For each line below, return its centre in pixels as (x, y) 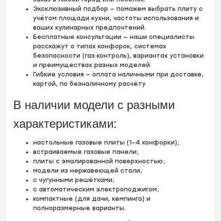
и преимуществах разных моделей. (92, 65)
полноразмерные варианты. (80, 208)
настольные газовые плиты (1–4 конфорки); (106, 143)
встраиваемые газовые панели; (86, 152)
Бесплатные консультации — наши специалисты (114, 37)
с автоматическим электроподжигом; (96, 189)
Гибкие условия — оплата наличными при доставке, (119, 74)
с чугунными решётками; (74, 180)
